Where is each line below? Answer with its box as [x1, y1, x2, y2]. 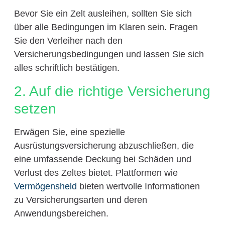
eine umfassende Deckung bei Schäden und [14, 154, 191, 164]
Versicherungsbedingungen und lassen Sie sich [14, 49, 204, 60]
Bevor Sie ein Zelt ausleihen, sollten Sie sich [14, 9, 192, 19]
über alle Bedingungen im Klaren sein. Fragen [14, 22, 198, 33]
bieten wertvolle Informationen [76, 181, 200, 191]
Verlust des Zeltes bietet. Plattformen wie [14, 167, 178, 178]
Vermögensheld [14, 181, 77, 191]
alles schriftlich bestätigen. [14, 63, 120, 73]
